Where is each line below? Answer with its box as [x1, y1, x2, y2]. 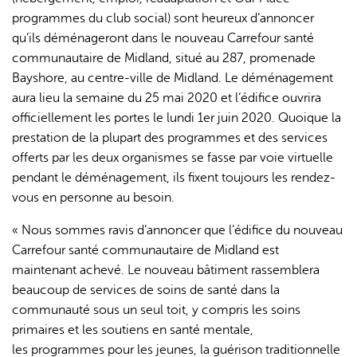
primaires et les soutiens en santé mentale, [12, 323, 253, 338]
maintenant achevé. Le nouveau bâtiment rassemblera [12, 263, 320, 278]
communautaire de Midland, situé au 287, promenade [12, 51, 316, 66]
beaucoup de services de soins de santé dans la [12, 283, 280, 298]
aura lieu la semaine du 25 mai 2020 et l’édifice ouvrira [12, 91, 321, 106]
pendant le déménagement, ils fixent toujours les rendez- [12, 171, 335, 186]
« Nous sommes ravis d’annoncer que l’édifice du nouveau [12, 223, 343, 238]
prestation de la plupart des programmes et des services [12, 131, 328, 146]
